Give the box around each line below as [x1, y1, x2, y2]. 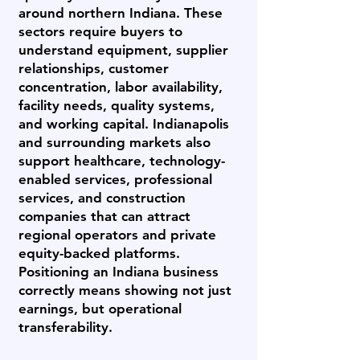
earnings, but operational [18, 301, 182, 317]
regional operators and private [18, 227, 216, 243]
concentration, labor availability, [18, 79, 223, 95]
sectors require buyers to [18, 23, 182, 39]
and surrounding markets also [18, 134, 211, 150]
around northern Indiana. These [18, 5, 223, 21]
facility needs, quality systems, [18, 97, 215, 113]
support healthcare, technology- [18, 153, 225, 169]
